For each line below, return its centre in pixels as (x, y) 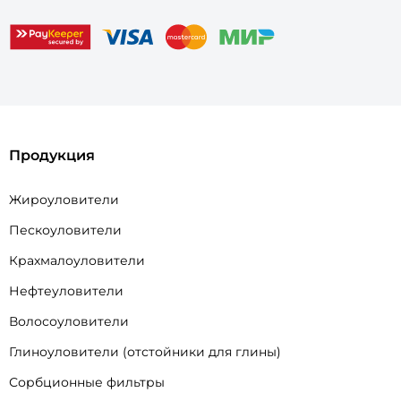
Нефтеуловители (66, 291)
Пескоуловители (65, 230)
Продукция (52, 156)
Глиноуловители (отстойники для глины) (145, 352)
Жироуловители (64, 200)
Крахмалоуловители (77, 261)
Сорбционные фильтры (87, 383)
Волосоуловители (69, 322)
